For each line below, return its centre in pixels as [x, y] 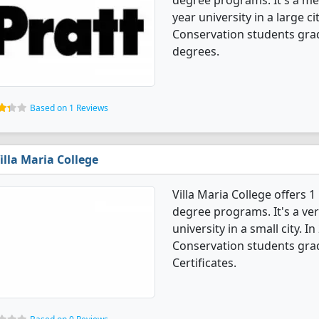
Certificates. [204, 263]
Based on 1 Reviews [69, 108]
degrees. [196, 51]
